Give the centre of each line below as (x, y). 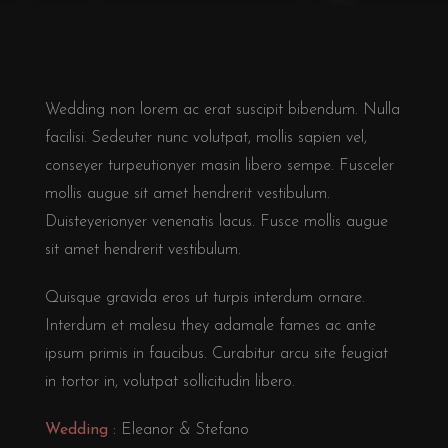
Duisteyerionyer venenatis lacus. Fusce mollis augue (216, 221)
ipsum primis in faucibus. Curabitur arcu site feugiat (216, 353)
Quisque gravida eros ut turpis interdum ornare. (205, 297)
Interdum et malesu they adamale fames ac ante (210, 325)
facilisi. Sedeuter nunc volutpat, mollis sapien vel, (206, 137)
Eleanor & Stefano (182, 429)
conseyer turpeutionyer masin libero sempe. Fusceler (219, 165)
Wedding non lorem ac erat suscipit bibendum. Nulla (222, 109)
